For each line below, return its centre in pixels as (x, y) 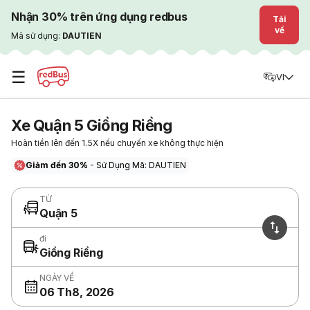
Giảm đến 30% (58, 165)
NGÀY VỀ (57, 278)
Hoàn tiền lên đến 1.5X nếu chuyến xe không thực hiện (117, 143)
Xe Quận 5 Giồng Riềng (92, 125)
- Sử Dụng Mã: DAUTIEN (138, 165)
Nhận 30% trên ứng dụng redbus (99, 17)
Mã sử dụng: (37, 36)
